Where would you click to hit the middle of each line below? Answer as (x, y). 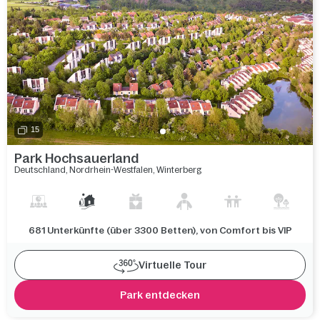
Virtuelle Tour (172, 265)
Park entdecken (160, 295)
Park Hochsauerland (76, 158)
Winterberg (179, 170)
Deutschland (40, 170)
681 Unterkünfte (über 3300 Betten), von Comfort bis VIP (160, 230)
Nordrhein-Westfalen (111, 170)
